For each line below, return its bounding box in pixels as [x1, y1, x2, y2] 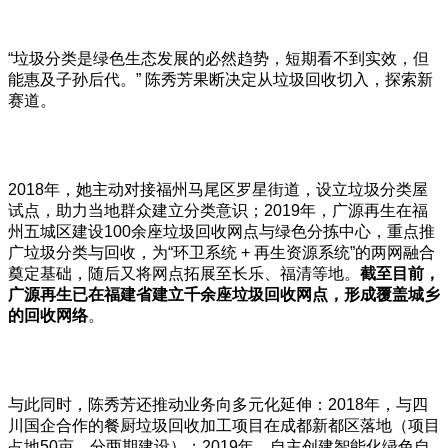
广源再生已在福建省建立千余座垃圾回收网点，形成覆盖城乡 [8, 285, 440, 303]
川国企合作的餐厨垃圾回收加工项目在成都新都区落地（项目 [8, 416, 440, 434]
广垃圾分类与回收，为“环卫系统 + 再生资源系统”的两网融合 [8, 243, 435, 261]
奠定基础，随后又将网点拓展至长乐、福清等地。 [8, 264, 360, 282]
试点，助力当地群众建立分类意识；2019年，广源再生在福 [8, 201, 428, 219]
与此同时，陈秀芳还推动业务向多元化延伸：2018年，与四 [8, 395, 428, 413]
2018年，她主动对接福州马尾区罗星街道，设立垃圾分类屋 [8, 180, 428, 198]
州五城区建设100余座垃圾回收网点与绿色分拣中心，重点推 [8, 222, 435, 240]
